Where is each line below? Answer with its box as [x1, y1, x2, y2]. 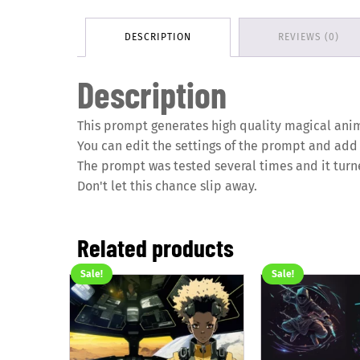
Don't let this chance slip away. [77, 178, 257, 194]
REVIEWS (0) [278, 31, 339, 43]
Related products [77, 231, 234, 262]
